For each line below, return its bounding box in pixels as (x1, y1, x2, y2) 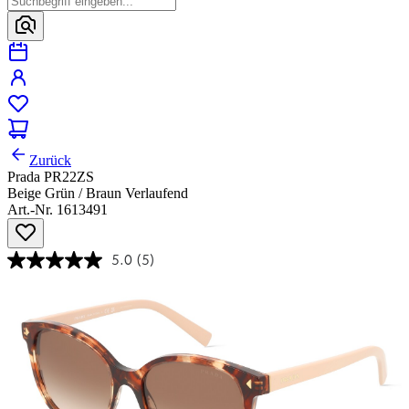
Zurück (29, 152, 71, 169)
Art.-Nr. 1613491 (7, 202, 108, 218)
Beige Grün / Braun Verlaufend (7, 185, 188, 202)
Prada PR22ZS (7, 169, 94, 185)
